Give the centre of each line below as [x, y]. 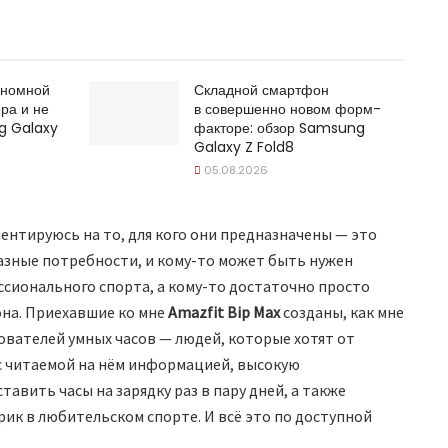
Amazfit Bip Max [224, 311]
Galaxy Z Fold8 [244, 146]
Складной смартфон [261, 89]
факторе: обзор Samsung [279, 127]
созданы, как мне [342, 311]
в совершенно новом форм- [287, 108]
